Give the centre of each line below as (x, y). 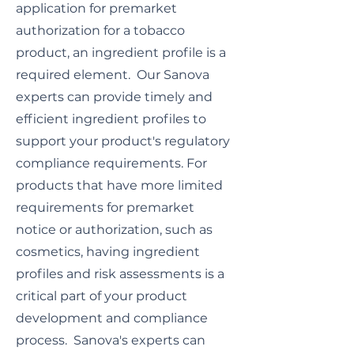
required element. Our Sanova (113, 75)
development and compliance (112, 318)
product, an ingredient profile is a (121, 53)
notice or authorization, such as (114, 230)
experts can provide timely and (114, 97)
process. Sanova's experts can (111, 340)
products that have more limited (119, 185)
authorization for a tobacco (100, 30)
